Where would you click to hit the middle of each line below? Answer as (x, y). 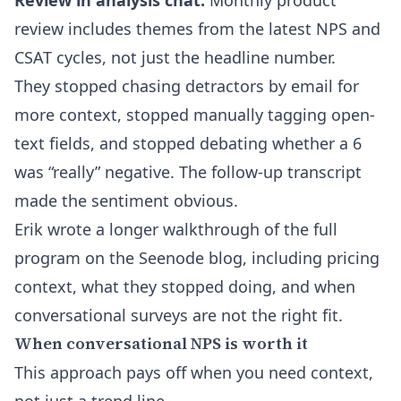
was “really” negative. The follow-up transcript (188, 172)
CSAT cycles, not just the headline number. (175, 57)
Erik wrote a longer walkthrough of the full (176, 229)
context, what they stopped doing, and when (185, 286)
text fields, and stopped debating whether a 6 (188, 143)
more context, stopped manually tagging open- (195, 115)
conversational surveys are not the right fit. (179, 315)
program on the (77, 258)
